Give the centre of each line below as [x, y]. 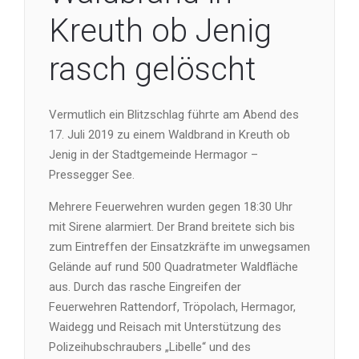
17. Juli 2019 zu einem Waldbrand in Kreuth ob [169, 134]
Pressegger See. [92, 174]
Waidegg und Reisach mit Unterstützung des [165, 327]
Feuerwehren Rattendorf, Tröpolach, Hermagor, [172, 307]
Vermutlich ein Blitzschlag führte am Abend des [174, 114]
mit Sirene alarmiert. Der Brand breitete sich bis [172, 226]
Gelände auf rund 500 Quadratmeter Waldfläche [173, 266]
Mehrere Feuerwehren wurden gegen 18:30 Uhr [171, 206]
